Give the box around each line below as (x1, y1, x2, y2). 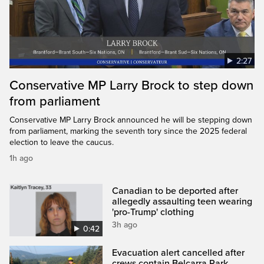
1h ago (9, 153, 33, 163)
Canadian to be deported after (112, 184, 239, 197)
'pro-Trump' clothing (112, 206, 194, 218)
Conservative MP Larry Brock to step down (9, 77, 253, 93)
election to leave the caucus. (9, 137, 114, 147)
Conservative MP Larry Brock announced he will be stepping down (9, 114, 252, 125)
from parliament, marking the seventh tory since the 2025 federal (9, 126, 247, 136)
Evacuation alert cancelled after (112, 247, 245, 259)
